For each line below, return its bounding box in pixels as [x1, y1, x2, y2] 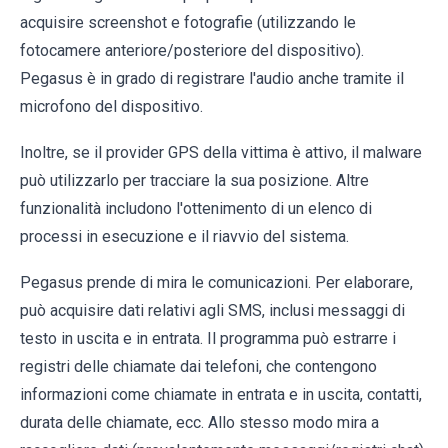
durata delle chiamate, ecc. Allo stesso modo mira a [20, 413, 379, 433]
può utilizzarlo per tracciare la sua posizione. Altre [20, 171, 369, 191]
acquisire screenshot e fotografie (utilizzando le [20, 13, 356, 33]
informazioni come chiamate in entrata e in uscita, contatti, [20, 385, 422, 405]
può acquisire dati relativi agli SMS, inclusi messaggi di [20, 301, 405, 321]
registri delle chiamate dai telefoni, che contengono [20, 357, 377, 377]
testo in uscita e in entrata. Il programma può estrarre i [20, 329, 396, 349]
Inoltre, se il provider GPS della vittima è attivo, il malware [20, 143, 422, 163]
